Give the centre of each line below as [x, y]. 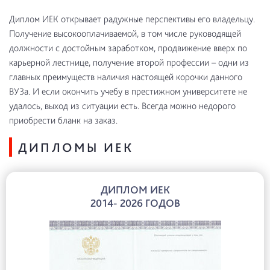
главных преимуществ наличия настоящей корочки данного [126, 77]
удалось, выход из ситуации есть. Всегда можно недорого [122, 106]
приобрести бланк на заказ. [63, 120]
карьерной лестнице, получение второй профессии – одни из [129, 62]
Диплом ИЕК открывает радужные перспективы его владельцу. [132, 19]
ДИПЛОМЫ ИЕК [76, 147]
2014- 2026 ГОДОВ [135, 203]
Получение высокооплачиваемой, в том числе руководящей [125, 33]
